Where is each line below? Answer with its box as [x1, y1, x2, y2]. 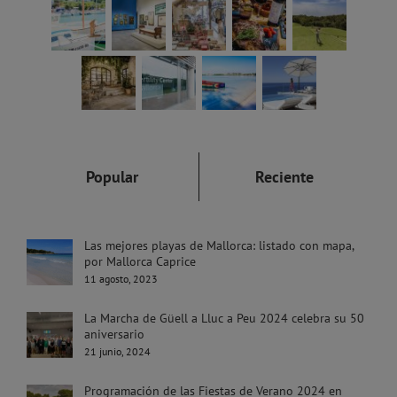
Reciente [255, 167, 315, 188]
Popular [86, 167, 139, 188]
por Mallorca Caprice [84, 253, 196, 270]
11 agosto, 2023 [84, 272, 158, 286]
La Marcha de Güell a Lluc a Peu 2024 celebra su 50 [84, 310, 364, 327]
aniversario [84, 326, 148, 343]
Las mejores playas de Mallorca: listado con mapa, [84, 237, 354, 254]
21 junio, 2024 [84, 345, 151, 359]
